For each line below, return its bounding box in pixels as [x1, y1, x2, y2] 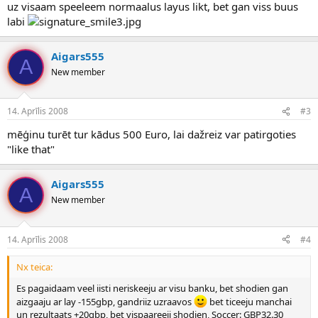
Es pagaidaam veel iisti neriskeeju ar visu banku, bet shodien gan [16, 281, 288, 295]
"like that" [7, 142, 55, 157]
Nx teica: [16, 260, 53, 273]
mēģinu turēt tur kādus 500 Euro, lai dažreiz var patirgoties [7, 127, 296, 142]
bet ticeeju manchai [207, 295, 292, 308]
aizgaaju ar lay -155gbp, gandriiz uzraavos [16, 295, 194, 308]
